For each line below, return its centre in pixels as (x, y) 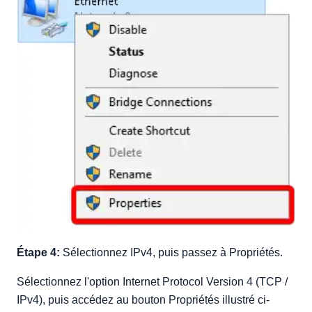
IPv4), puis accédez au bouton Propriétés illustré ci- (143, 300)
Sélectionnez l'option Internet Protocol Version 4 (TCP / (152, 282)
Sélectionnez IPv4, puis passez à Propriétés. (171, 253)
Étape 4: (38, 253)
